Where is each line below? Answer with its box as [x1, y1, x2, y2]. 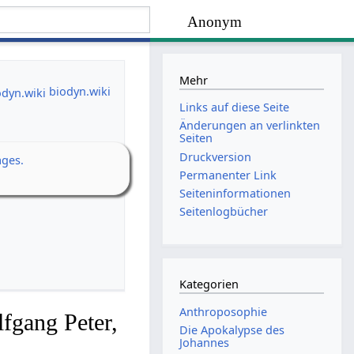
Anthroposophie [179, 303, 268, 319]
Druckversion [179, 149, 252, 164]
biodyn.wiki [48, 84, 111, 100]
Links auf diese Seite [179, 100, 290, 115]
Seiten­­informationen [179, 185, 292, 201]
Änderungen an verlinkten [179, 118, 321, 134]
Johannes [179, 335, 230, 351]
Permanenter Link [179, 167, 277, 183]
